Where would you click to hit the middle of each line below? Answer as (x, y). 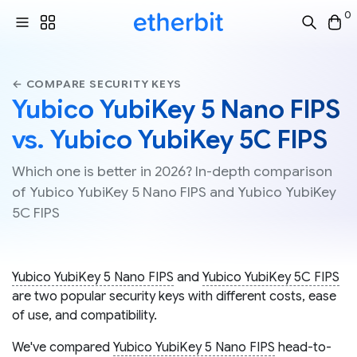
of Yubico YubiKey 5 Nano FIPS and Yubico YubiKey (174, 192)
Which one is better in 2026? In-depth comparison (172, 172)
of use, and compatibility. (84, 316)
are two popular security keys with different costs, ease (174, 297)
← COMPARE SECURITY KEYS (97, 84)
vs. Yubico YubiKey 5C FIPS (170, 140)
